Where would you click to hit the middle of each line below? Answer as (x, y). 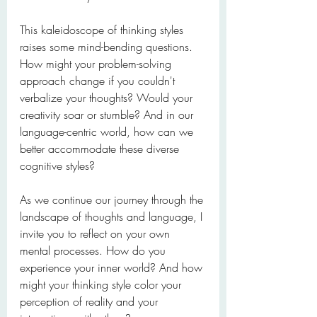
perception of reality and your (91, 301)
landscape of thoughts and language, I (113, 217)
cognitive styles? (57, 166)
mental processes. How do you (94, 250)
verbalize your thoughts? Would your (108, 98)
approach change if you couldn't (99, 81)
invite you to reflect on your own (97, 234)
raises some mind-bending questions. (108, 47)
